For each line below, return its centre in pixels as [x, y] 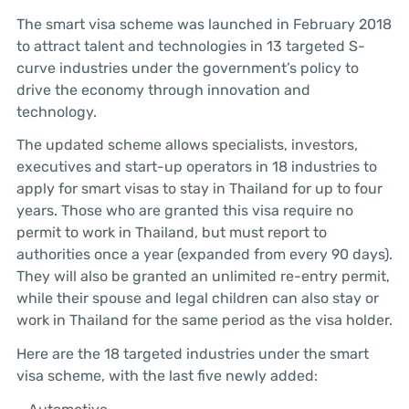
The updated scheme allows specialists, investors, [187, 145]
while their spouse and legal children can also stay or [197, 299]
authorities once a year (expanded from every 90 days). [204, 255]
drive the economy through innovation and [163, 89]
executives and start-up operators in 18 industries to [196, 167]
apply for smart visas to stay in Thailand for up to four [199, 189]
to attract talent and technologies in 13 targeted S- [190, 46]
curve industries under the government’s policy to [187, 68]
